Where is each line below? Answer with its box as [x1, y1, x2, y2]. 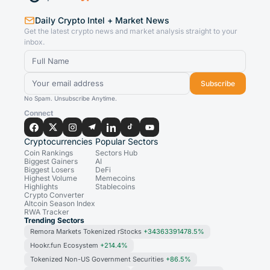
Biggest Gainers [24, 157, 78, 166]
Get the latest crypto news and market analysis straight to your [24, 27, 237, 36]
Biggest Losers [24, 165, 74, 175]
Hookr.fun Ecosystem [30, 241, 100, 250]
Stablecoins [95, 182, 135, 192]
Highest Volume [24, 174, 77, 183]
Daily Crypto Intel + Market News [35, 15, 169, 26]
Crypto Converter [24, 190, 84, 200]
